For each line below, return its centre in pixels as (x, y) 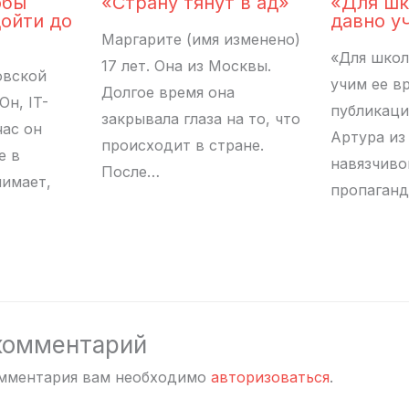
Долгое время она (168, 92)
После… (131, 172)
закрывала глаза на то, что (201, 119)
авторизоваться (270, 377)
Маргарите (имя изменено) (201, 39)
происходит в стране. (183, 145)
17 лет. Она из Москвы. (186, 66)
